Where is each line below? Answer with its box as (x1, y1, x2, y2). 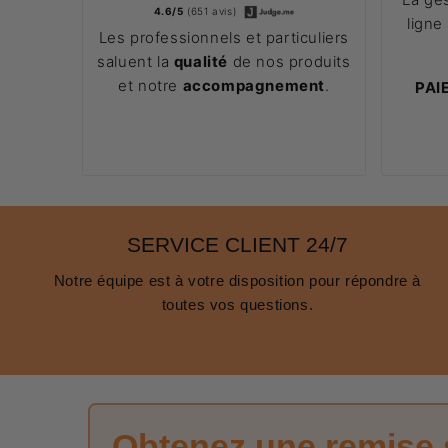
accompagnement (182, 75, 325, 95)
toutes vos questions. (161, 296, 314, 314)
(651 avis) (183, 4, 240, 17)
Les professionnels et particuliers (98, 27, 350, 47)
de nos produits (227, 51, 351, 71)
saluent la (97, 51, 174, 71)
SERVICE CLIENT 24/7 (126, 233, 348, 257)
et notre (118, 75, 183, 95)
